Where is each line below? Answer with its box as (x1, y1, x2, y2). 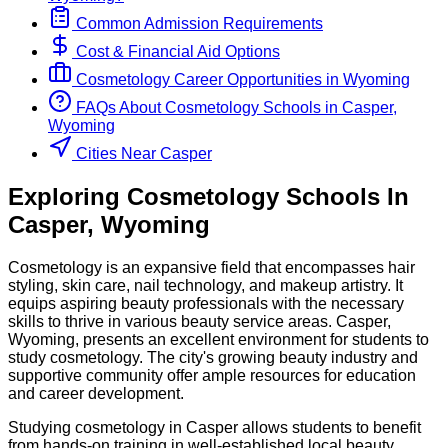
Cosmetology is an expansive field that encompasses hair (8, 258, 415, 276)
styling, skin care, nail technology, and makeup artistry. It (8, 276, 403, 294)
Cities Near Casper (76, 145, 212, 163)
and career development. (8, 384, 184, 402)
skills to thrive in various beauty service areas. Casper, (8, 312, 391, 330)
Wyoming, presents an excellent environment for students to (8, 330, 429, 348)
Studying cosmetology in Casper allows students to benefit (8, 418, 421, 436)
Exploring (8, 183, 127, 211)
